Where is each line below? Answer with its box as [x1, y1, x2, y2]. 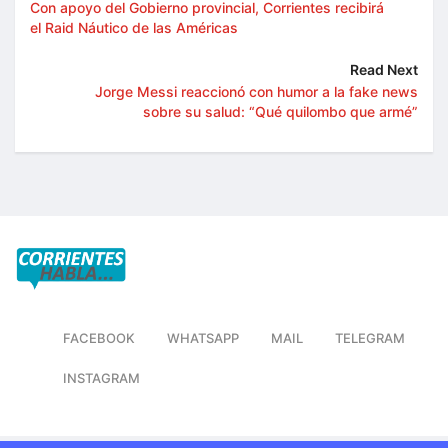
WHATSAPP [167, 330, 239, 347]
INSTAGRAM [63, 370, 140, 387]
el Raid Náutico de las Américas [30, 19, 238, 37]
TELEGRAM [335, 330, 405, 347]
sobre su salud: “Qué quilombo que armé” [143, 103, 418, 121]
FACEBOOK [63, 330, 135, 347]
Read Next [350, 61, 418, 79]
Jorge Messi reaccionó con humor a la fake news [95, 83, 418, 101]
